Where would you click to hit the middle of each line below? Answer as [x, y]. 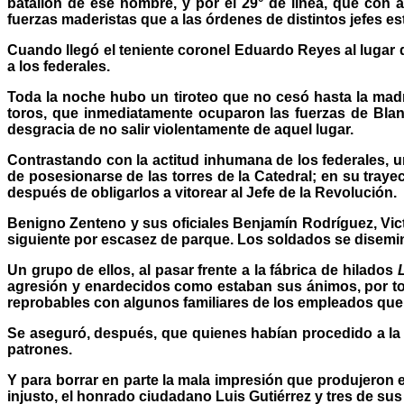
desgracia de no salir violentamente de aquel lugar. [180, 129]
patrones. [40, 349]
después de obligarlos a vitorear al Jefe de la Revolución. [202, 193]
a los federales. [59, 66]
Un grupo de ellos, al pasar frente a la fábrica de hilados [202, 270]
